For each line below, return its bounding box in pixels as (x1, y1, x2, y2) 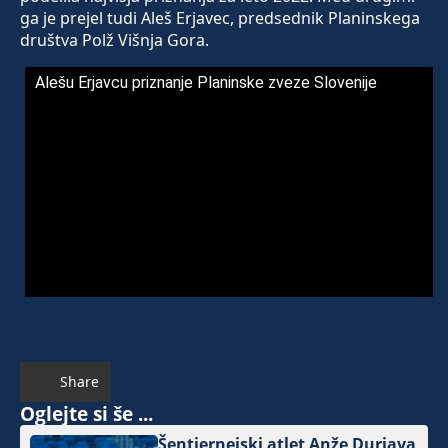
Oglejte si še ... (20, 399, 153, 427)
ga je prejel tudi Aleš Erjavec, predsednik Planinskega (20, 7, 420, 30)
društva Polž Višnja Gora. (20, 29, 209, 52)
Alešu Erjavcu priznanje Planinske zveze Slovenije (35, 73, 377, 93)
